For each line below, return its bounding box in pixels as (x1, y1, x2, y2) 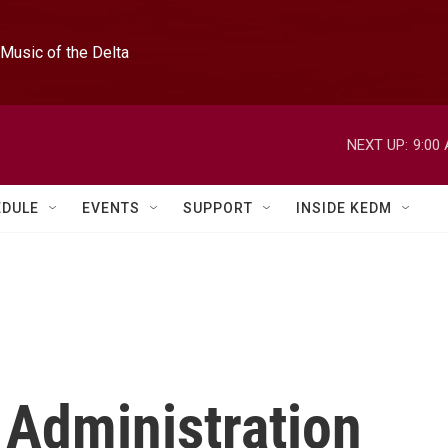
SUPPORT (183, 200, 253, 216)
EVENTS (82, 200, 140, 216)
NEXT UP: (347, 135, 408, 154)
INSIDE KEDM (296, 200, 392, 216)
